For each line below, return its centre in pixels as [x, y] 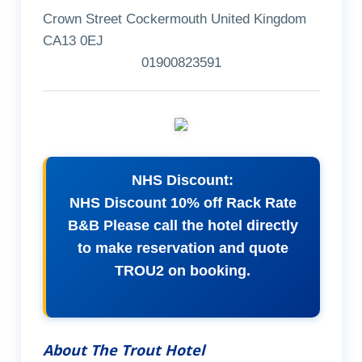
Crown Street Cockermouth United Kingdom [174, 19]
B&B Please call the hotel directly [183, 226]
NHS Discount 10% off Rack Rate [183, 203]
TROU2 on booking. [183, 271]
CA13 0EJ [73, 41]
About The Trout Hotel [123, 349]
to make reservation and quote [183, 248]
